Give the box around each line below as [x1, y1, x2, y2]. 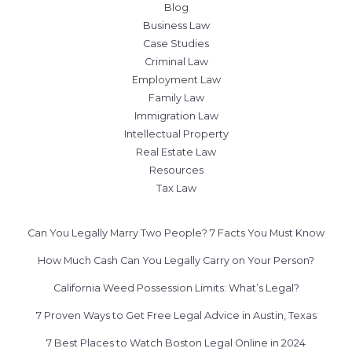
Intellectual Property [123, 128, 229, 140]
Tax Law [156, 182, 196, 194]
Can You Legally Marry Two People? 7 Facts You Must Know [27, 227, 324, 239]
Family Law [148, 92, 204, 104]
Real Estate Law [136, 146, 216, 158]
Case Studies [143, 38, 209, 49]
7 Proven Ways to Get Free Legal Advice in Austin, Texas [35, 310, 317, 321]
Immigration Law [134, 110, 218, 122]
